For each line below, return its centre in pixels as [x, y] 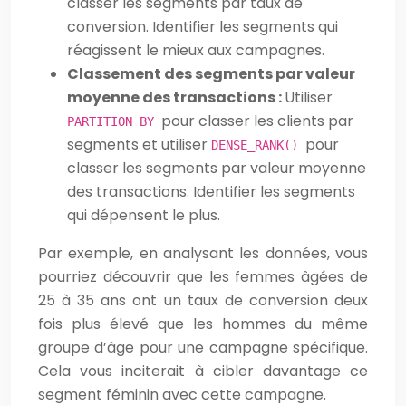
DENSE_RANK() [258, 145]
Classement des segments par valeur [211, 73]
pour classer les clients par [257, 121]
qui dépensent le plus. [144, 215]
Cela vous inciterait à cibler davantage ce [203, 371]
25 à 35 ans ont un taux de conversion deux [203, 300]
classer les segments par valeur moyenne [217, 168]
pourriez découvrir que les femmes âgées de [203, 276]
